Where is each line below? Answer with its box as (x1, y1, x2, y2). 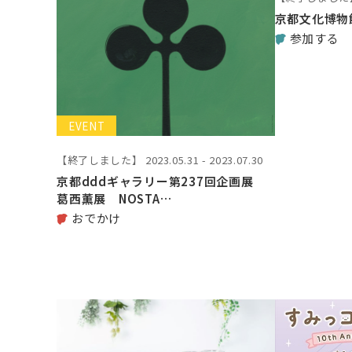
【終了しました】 (57, 152, 143, 167)
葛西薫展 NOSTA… (57, 189, 172, 207)
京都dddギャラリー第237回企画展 (57, 172, 266, 189)
